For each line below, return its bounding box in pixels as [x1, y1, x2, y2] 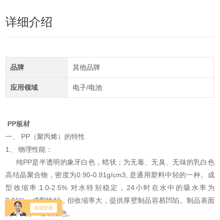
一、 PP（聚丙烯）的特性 [5, 133, 87, 141]
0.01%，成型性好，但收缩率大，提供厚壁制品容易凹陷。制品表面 [5, 196, 215, 205]
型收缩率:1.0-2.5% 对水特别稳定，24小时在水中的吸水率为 [5, 184, 215, 192]
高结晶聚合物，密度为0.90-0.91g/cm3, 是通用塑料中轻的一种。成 [5, 171, 215, 179]
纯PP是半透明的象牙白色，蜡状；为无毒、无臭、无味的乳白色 [5, 158, 215, 166]
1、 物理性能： [5, 145, 53, 154]
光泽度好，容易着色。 [5, 209, 75, 218]
